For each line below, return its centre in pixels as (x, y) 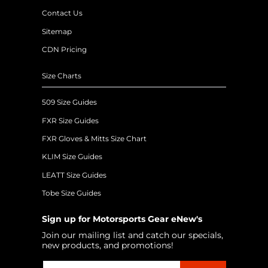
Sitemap (57, 31)
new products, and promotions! (108, 245)
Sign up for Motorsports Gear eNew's (122, 219)
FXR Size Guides (70, 120)
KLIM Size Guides (72, 157)
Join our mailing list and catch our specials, (133, 235)
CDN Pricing (64, 49)
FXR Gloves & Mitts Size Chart (94, 138)
